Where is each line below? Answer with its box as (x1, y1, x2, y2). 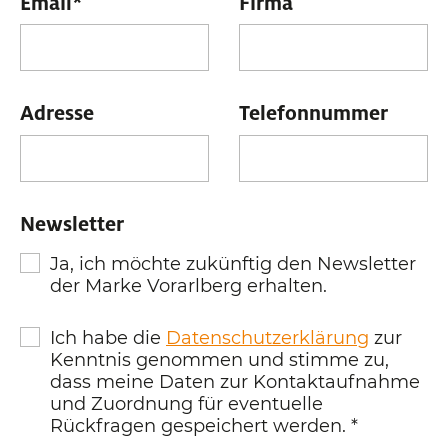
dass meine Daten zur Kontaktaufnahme (50, 370, 420, 393)
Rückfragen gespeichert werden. (50, 414, 351, 437)
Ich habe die (50, 326, 166, 349)
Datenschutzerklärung (166, 326, 369, 349)
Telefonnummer (239, 101, 388, 126)
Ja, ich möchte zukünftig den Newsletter (50, 252, 416, 275)
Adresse (20, 101, 94, 126)
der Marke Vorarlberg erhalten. (50, 274, 327, 297)
